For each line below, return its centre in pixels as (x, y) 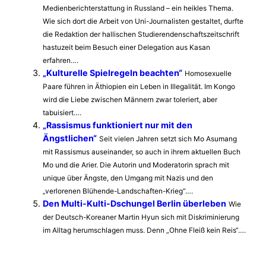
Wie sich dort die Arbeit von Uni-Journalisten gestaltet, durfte (143, 21)
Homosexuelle (208, 74)
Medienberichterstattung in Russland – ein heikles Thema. (138, 8)
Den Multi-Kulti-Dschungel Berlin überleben (134, 204)
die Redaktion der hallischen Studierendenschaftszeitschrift (141, 34)
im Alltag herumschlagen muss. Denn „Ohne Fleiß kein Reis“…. (144, 230)
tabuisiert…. (62, 113)
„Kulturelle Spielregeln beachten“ (113, 73)
